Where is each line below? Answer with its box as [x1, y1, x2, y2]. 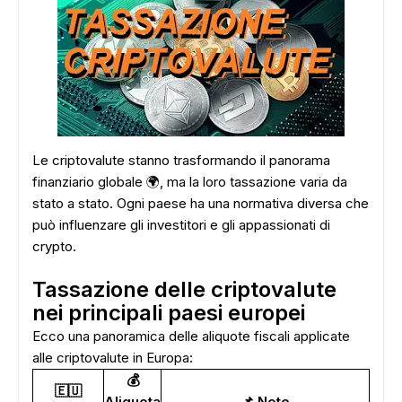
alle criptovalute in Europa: [32, 349, 193, 366]
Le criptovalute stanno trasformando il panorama [32, 152, 330, 169]
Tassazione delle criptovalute [32, 276, 336, 302]
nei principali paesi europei [32, 300, 305, 326]
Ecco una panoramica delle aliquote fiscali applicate [32, 328, 350, 345]
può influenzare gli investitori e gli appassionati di [32, 216, 330, 233]
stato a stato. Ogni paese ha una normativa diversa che [32, 195, 369, 212]
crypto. [32, 238, 76, 255]
